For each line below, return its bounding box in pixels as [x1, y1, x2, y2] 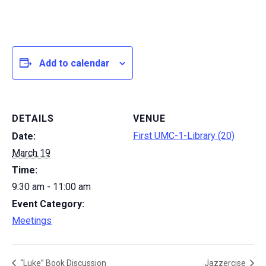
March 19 [12, 147, 50, 159]
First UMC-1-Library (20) [133, 130, 235, 141]
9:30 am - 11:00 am [12, 181, 91, 192]
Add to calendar [39, 57, 110, 69]
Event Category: [12, 198, 84, 210]
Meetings [12, 215, 52, 226]
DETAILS [12, 113, 54, 124]
